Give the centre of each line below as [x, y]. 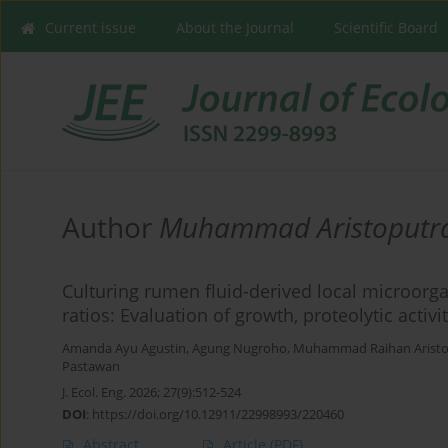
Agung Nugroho [239, 349]
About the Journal [235, 27]
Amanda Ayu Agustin [124, 349]
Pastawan [91, 367]
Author [110, 227]
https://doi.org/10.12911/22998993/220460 [218, 414]
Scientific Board [386, 27]
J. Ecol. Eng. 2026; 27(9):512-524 [151, 392]
